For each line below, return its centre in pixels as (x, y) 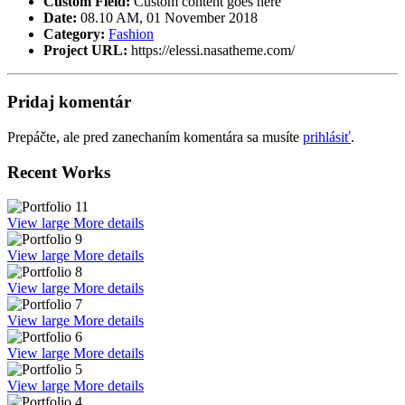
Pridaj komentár (69, 102)
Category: (74, 34)
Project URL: (87, 51)
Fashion (131, 34)
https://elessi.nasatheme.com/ (213, 51)
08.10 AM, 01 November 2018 (167, 18)
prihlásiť (327, 137)
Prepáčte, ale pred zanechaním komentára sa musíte (155, 137)
